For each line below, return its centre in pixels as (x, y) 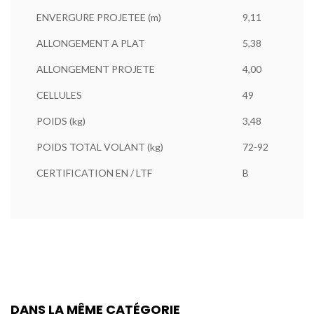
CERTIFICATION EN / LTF (94, 173)
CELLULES (59, 95)
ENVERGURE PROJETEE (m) (99, 18)
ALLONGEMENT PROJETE (96, 69)
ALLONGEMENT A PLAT (91, 43)
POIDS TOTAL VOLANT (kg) (100, 147)
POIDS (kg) (61, 121)
